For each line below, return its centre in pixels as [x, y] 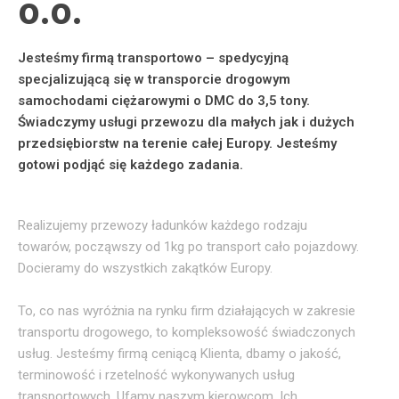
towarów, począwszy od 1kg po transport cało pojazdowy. [188, 246]
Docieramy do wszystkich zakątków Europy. [145, 268]
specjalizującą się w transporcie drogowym [154, 79]
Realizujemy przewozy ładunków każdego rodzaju [163, 225]
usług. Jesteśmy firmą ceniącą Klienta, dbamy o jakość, [179, 353]
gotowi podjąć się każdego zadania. [130, 164]
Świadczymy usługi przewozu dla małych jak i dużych [186, 122]
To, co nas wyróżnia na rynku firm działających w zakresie [187, 310]
